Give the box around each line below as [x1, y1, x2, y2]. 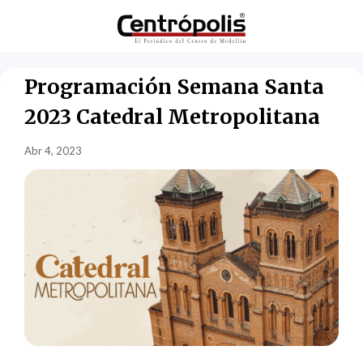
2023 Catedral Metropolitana [24, 103, 331, 130]
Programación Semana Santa [24, 73, 325, 100]
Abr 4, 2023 [24, 143, 83, 157]
